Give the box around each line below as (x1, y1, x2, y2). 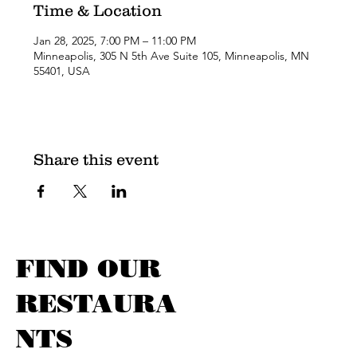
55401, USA (33, 64, 91, 78)
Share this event (33, 151, 159, 168)
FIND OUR (16, 252, 161, 284)
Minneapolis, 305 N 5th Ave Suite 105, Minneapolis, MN (33, 49, 310, 63)
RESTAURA (16, 287, 177, 319)
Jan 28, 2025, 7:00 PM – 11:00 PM (33, 33, 197, 48)
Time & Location (33, 2, 163, 19)
